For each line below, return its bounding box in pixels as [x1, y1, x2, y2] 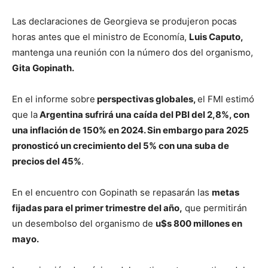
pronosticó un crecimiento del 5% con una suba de [12, 139, 229, 151]
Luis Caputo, [189, 31, 243, 42]
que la [12, 108, 38, 120]
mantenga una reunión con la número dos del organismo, [12, 46, 253, 58]
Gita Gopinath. [12, 62, 74, 74]
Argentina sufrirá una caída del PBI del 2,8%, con [38, 108, 249, 120]
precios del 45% [12, 155, 81, 167]
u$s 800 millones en [156, 217, 242, 229]
